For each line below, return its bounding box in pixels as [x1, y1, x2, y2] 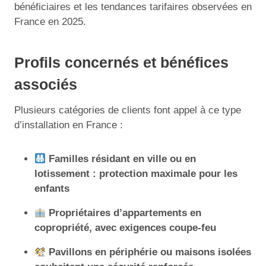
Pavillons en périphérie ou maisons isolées [49, 246, 252, 258]
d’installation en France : [14, 119, 123, 131]
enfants [34, 183, 69, 194]
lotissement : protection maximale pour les [34, 168, 237, 179]
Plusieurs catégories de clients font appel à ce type [14, 104, 241, 116]
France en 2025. [14, 16, 86, 27]
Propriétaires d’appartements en [49, 207, 202, 218]
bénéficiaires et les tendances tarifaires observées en [14, 1, 252, 12]
